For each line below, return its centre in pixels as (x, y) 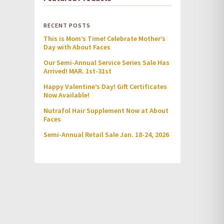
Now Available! (66, 95)
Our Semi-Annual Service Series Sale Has (106, 63)
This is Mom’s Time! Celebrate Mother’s (104, 39)
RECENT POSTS (67, 25)
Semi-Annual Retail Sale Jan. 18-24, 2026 (106, 135)
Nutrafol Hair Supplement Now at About (106, 111)
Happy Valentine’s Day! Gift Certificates (105, 87)
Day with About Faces (77, 47)
